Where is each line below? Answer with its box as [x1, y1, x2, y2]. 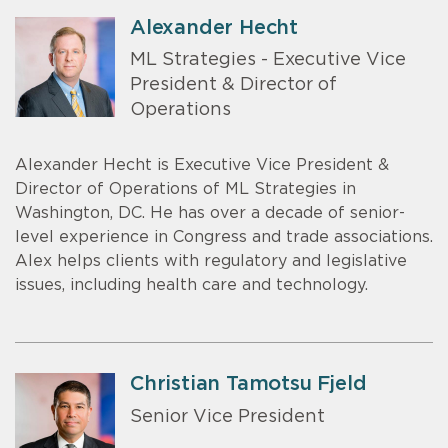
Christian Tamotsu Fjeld [130, 374, 367, 395]
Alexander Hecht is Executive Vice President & [15, 157, 389, 174]
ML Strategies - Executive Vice [130, 51, 406, 70]
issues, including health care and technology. [15, 277, 368, 294]
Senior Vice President [130, 407, 325, 426]
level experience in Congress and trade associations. [15, 229, 433, 246]
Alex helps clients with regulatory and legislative [15, 253, 407, 270]
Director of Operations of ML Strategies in [15, 181, 356, 198]
